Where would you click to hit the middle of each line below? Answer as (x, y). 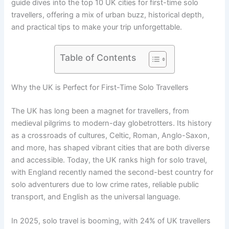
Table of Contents (98, 57)
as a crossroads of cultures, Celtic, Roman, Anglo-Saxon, (111, 135)
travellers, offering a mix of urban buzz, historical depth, (108, 15)
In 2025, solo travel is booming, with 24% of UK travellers (111, 221)
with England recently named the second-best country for (112, 172)
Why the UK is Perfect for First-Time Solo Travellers (100, 87)
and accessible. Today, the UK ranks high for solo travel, (109, 160)
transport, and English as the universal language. (96, 197)
